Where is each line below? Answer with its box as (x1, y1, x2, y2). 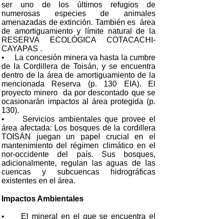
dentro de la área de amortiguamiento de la (1, 71, 155, 79)
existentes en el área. (1, 176, 75, 185)
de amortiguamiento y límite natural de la (1, 27, 155, 35)
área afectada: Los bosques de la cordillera (1, 124, 155, 132)
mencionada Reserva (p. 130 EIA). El (1, 80, 155, 88)
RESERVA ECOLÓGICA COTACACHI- (1, 36, 155, 44)
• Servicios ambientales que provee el (1, 115, 155, 123)
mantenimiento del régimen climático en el (1, 141, 155, 150)
